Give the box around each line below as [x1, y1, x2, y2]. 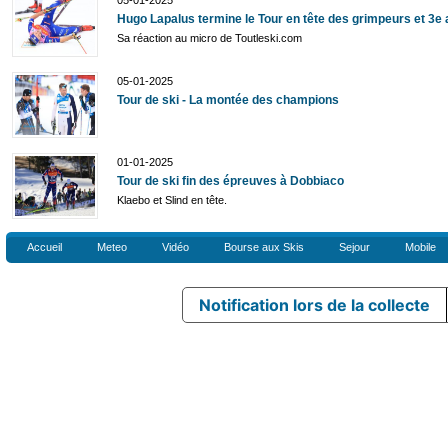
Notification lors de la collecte [199, 295, 431, 315]
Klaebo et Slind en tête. [117, 194, 227, 206]
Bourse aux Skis [224, 241, 304, 253]
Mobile [405, 241, 436, 253]
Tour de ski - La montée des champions [117, 93, 339, 107]
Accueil [27, 241, 62, 253]
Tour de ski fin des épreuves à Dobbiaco [117, 174, 344, 188]
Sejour [339, 241, 370, 253]
